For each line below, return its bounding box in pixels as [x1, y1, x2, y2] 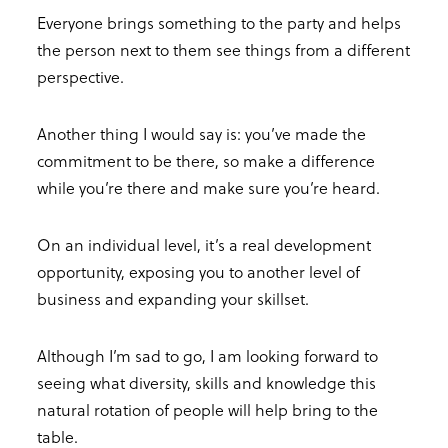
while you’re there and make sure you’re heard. [37, 175, 380, 199]
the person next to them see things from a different [37, 37, 410, 61]
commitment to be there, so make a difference [37, 148, 375, 172]
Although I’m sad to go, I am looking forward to [37, 343, 378, 367]
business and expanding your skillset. [37, 286, 309, 310]
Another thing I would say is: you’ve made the [37, 121, 366, 145]
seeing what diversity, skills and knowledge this [37, 370, 376, 394]
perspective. [37, 64, 124, 88]
